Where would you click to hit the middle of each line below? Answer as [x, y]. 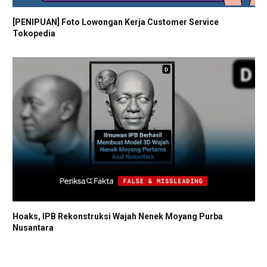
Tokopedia [34, 33]
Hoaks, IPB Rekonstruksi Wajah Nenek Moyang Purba [118, 217]
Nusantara [33, 228]
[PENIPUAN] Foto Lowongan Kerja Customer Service [116, 22]
